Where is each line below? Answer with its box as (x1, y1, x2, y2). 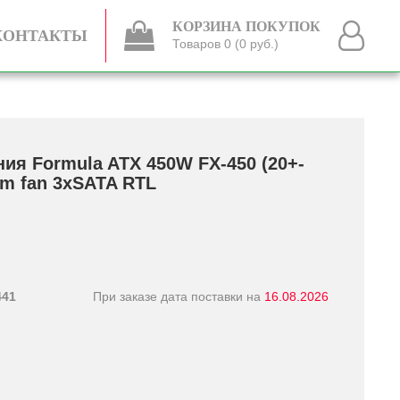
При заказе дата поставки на (93, 288, 264, 304)
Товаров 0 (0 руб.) (172, 37, 279, 51)
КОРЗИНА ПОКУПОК (172, 19, 321, 34)
